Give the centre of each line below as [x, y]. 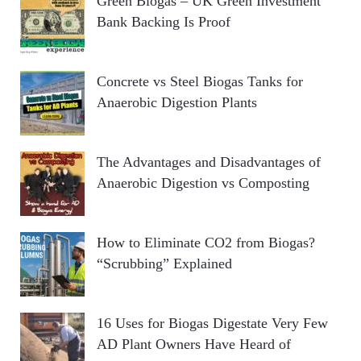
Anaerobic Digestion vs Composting [203, 183]
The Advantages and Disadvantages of [209, 162]
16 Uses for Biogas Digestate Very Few [212, 324]
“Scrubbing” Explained [164, 264]
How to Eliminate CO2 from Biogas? [206, 243]
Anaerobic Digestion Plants [177, 103]
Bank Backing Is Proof [164, 22]
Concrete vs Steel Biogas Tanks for [200, 82]
